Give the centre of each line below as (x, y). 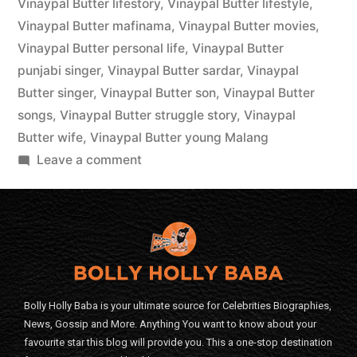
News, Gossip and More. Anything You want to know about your (170, 324)
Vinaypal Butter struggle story (148, 116)
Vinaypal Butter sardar (174, 71)
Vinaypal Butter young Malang (179, 138)
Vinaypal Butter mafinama (94, 26)
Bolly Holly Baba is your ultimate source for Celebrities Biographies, (178, 306)
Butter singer (55, 93)
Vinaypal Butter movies (247, 26)
